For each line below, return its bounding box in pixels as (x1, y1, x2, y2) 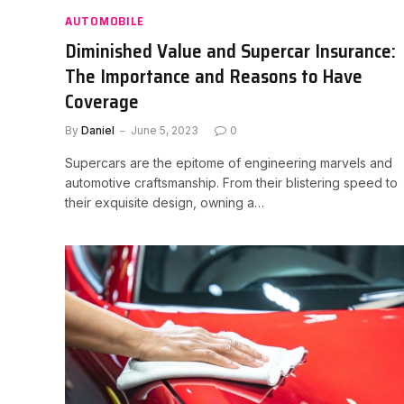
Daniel (81, 124, 115, 137)
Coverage (65, 87, 139, 116)
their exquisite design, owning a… (65, 195, 264, 210)
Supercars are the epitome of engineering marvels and (65, 155, 392, 170)
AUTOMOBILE (65, 11, 144, 31)
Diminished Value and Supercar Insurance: (65, 36, 396, 66)
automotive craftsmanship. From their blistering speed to (65, 175, 398, 190)
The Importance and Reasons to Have (65, 61, 363, 91)
